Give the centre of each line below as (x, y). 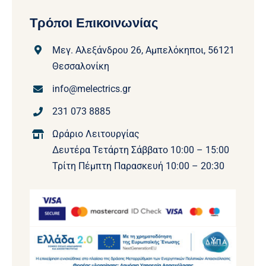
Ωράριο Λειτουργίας (96, 134)
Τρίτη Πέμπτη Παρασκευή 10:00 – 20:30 (139, 166)
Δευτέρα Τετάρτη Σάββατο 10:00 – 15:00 (141, 150)
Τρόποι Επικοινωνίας (94, 22)
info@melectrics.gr (92, 88)
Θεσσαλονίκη (81, 66)
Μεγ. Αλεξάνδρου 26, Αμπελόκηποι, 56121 (144, 50)
